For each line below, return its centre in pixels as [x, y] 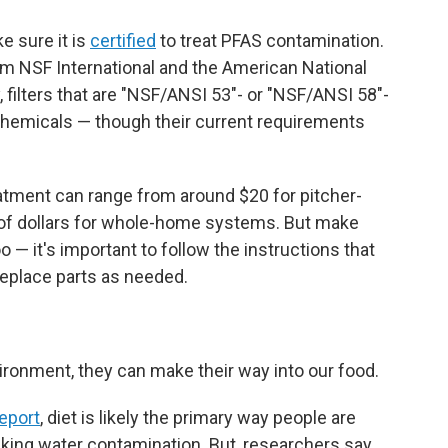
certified [123, 41]
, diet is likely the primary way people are [198, 418]
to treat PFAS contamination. [270, 41]
